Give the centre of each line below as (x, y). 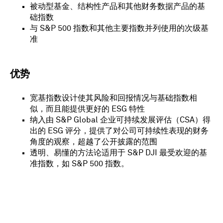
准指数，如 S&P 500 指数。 (80, 164)
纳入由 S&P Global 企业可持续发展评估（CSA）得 (120, 120)
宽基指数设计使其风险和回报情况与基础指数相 (114, 98)
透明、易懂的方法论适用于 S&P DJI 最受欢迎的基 (119, 153)
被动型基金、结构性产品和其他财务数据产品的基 (118, 6)
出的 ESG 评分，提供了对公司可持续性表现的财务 (119, 131)
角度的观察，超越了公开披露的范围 (94, 142)
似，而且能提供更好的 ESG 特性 (88, 109)
